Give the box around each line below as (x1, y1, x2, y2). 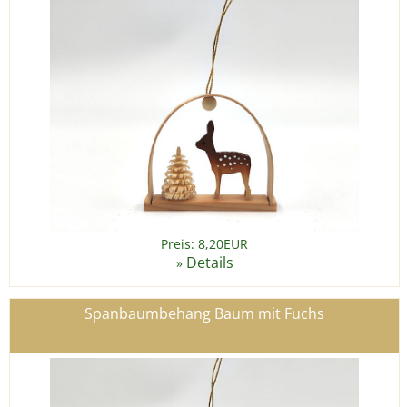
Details (185, 253, 233, 273)
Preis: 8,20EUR (161, 235, 248, 253)
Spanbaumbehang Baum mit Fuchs (84, 303, 324, 324)
